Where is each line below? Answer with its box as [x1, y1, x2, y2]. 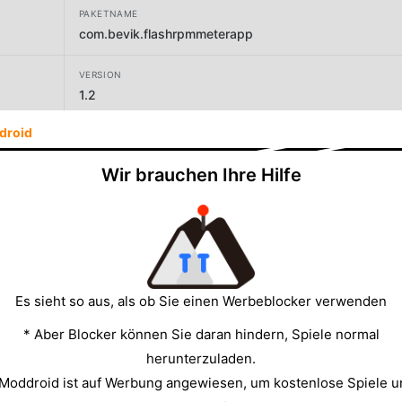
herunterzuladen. [146, 349, 256, 367]
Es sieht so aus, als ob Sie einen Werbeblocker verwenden [15, 292, 387, 310]
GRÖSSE [78, 191, 111, 203]
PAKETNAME [78, 7, 138, 19]
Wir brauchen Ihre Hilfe [100, 163, 301, 186]
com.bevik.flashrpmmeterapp [78, 25, 253, 41]
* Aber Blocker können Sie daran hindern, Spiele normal [22, 325, 380, 343]
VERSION [78, 68, 122, 80]
